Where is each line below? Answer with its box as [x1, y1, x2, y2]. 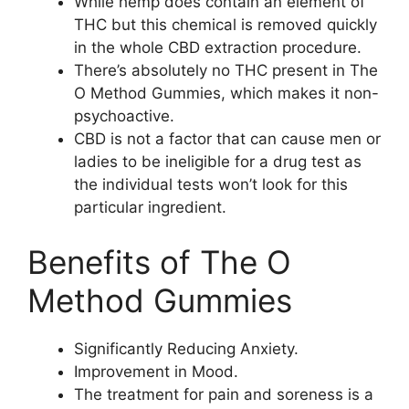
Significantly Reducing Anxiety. [74, 339, 299, 358]
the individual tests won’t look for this [74, 175, 348, 194]
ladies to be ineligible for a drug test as [74, 152, 362, 171]
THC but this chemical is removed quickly [74, 16, 377, 34]
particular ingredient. [74, 198, 226, 216]
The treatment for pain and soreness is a [74, 384, 373, 404]
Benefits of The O [27, 242, 291, 281]
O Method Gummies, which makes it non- [74, 84, 379, 102]
